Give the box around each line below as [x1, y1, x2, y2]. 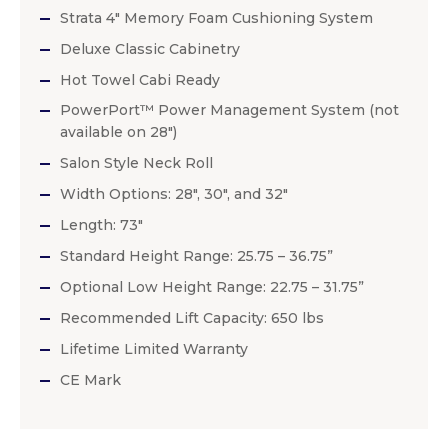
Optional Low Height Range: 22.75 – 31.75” [60, 278, 364, 297]
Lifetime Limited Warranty [60, 340, 248, 359]
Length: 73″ [60, 216, 143, 235]
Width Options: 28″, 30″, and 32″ [60, 185, 288, 204]
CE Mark [60, 371, 121, 390]
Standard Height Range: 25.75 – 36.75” [60, 247, 333, 266]
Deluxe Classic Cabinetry [60, 40, 240, 59]
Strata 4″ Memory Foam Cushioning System [60, 9, 373, 28]
